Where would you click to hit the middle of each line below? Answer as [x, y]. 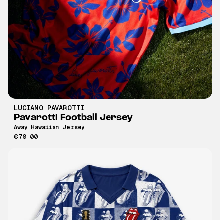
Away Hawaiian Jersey [49, 127]
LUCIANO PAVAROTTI [49, 107]
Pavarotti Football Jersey [73, 118]
